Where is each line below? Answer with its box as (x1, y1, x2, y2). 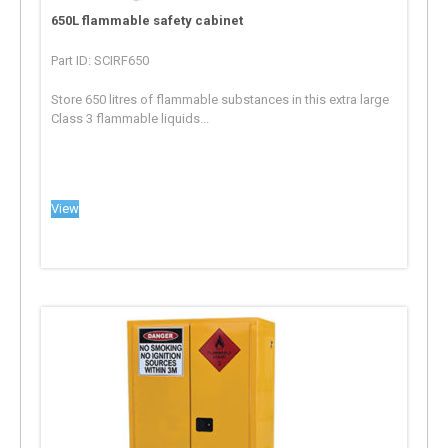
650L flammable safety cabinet (51, 12, 244, 28)
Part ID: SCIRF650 (51, 52, 150, 68)
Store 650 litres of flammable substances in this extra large (51, 91, 390, 107)
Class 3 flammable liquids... (51, 110, 210, 126)
